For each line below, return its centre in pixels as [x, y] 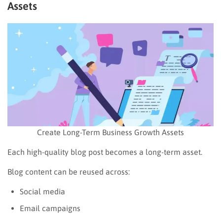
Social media [42, 191]
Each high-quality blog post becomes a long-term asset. [105, 152]
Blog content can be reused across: [69, 171]
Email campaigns [50, 208]
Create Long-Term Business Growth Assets [110, 132]
